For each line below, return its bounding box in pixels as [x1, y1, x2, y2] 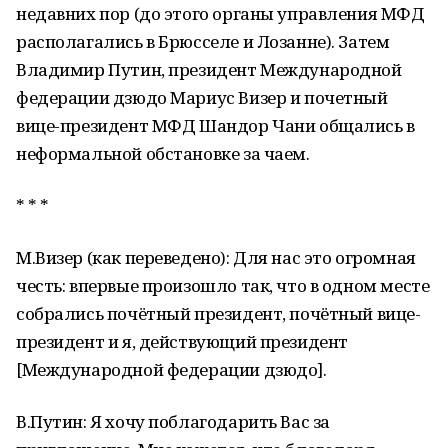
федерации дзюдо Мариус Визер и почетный [16, 86, 388, 109]
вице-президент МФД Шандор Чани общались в [16, 114, 415, 137]
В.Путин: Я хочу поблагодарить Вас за [16, 410, 330, 433]
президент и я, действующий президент [16, 330, 348, 353]
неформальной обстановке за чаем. [16, 142, 310, 165]
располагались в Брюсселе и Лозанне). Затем [16, 30, 390, 53]
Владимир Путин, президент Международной [16, 58, 402, 81]
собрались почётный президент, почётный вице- [16, 302, 421, 325]
